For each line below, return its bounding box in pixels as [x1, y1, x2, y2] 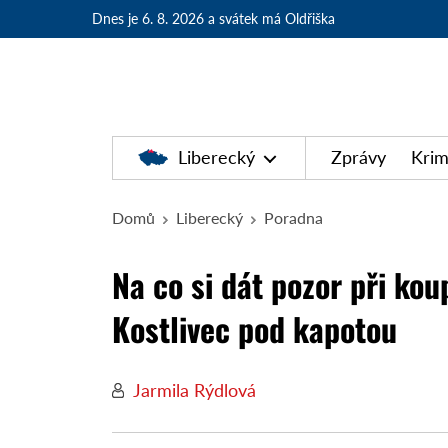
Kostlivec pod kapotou [112, 304, 398, 352]
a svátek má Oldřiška [208, 10, 335, 27]
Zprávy [331, 146, 386, 169]
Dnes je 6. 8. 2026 [92, 10, 204, 27]
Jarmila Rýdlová [133, 378, 257, 401]
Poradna [264, 207, 324, 227]
